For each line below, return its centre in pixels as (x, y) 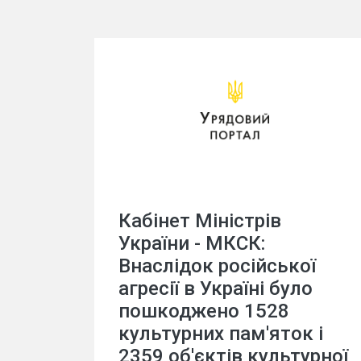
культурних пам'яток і (221, 333)
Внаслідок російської (217, 266)
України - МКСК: (192, 243)
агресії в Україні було (216, 288)
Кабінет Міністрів (200, 220)
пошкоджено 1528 (204, 311)
